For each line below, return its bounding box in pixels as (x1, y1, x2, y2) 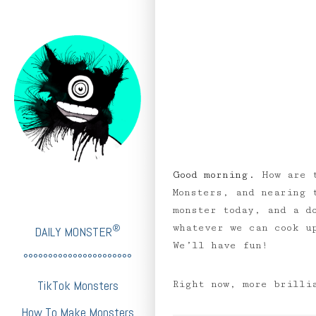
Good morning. (173, 169, 262, 181)
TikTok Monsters (37, 277, 119, 293)
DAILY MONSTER (35, 224, 112, 240)
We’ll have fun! (173, 240, 268, 251)
